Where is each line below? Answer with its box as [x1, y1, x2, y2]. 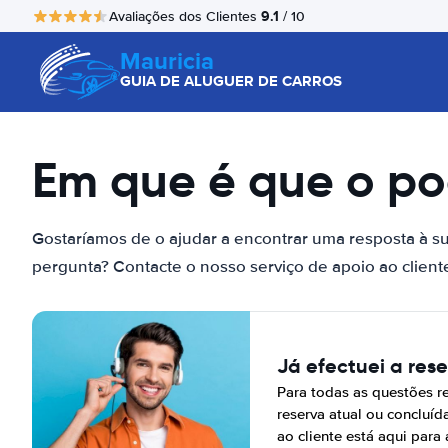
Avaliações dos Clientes [109, 7, 261, 25]
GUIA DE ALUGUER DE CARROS [120, 70, 342, 92]
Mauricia [120, 43, 214, 78]
